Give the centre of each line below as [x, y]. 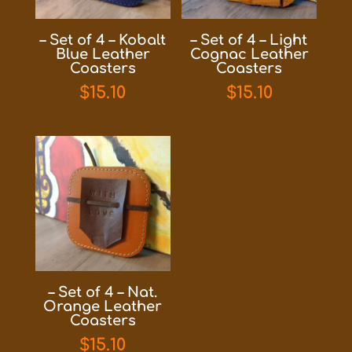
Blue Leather [103, 55]
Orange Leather [103, 306]
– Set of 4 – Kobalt [103, 40]
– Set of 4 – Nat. [103, 292]
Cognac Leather [249, 55]
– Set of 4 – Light [249, 40]
